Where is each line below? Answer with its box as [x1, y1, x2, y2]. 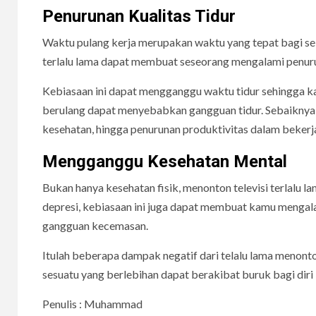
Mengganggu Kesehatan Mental [42, 151, 287, 171]
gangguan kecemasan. [42, 218, 148, 232]
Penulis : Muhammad [42, 296, 142, 310]
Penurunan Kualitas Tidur [42, 6, 236, 26]
